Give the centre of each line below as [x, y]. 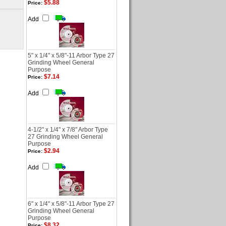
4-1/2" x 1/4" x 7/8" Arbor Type [68, 130]
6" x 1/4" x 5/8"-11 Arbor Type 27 [71, 204]
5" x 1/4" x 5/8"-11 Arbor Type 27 [71, 55]
